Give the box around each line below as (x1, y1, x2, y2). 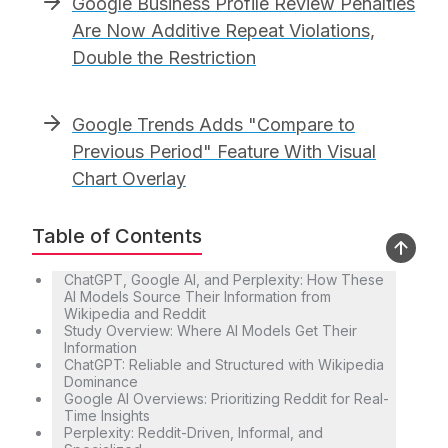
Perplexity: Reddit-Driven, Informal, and (64, 424, 323, 442)
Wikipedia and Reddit (64, 305, 206, 323)
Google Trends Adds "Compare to (72, 114, 355, 136)
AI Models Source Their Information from (64, 288, 331, 306)
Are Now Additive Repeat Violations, (72, 20, 375, 42)
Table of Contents (32, 224, 202, 249)
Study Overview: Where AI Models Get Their (64, 322, 357, 340)
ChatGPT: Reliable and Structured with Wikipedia (64, 356, 384, 374)
